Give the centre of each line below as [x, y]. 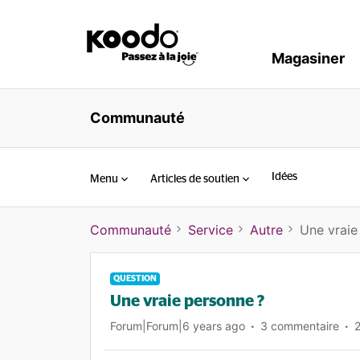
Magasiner [308, 58]
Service [211, 230]
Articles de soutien [195, 179]
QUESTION [135, 278]
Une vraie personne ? [187, 301]
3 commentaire [300, 326]
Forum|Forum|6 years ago [178, 326]
